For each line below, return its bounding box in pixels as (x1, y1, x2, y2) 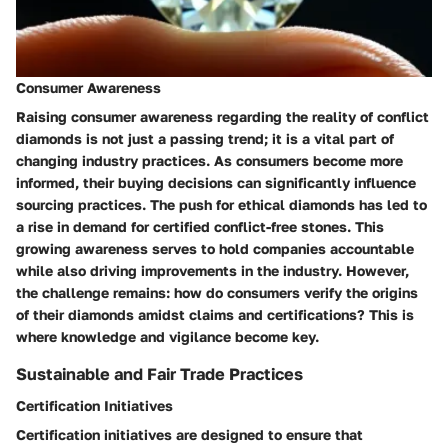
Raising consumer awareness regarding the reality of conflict (16, 108, 429, 126)
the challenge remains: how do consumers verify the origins (16, 284, 418, 302)
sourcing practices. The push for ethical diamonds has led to (16, 196, 427, 214)
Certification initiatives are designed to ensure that (16, 426, 363, 444)
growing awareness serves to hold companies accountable (16, 240, 414, 258)
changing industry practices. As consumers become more (16, 152, 403, 170)
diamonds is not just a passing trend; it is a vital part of (16, 130, 394, 148)
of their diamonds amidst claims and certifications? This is (16, 306, 414, 324)
